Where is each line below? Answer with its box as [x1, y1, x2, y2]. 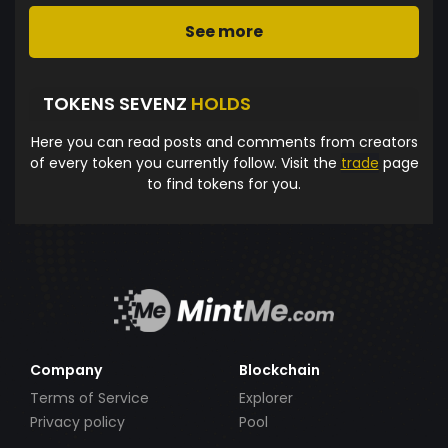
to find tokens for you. [147, 173, 301, 194]
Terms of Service [30, 387, 149, 408]
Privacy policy [30, 412, 125, 432]
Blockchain [239, 359, 320, 380]
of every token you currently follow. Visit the [29, 152, 341, 173]
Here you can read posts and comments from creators [30, 131, 418, 152]
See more [185, 19, 263, 43]
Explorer [239, 387, 293, 408]
